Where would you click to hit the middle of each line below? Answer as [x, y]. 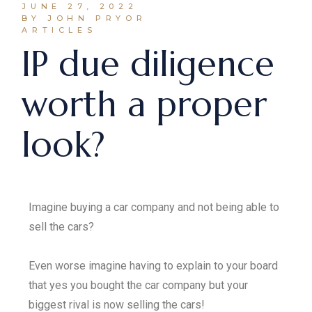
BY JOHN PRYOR [84, 18]
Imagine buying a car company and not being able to [154, 207]
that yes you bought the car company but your [139, 285]
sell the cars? [62, 227]
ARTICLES [59, 30]
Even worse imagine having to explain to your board [154, 266]
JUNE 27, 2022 [80, 6]
